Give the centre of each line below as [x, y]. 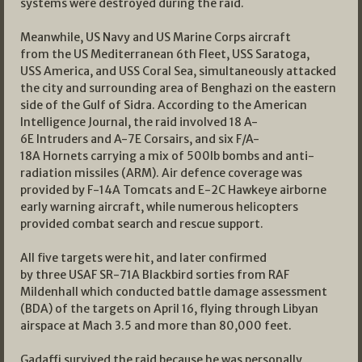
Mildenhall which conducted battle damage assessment [174, 291]
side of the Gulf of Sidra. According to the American [164, 105]
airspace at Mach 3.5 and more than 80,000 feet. [156, 325]
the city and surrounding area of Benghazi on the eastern [178, 88]
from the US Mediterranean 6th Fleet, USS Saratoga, [165, 54]
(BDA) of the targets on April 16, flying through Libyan [169, 308]
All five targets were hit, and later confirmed [143, 257]
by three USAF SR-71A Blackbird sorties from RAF [155, 274]
